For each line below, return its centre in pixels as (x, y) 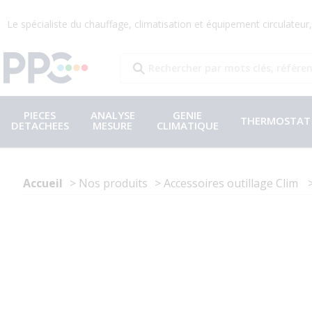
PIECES (40, 115)
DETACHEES (40, 126)
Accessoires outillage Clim (232, 183)
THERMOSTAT (275, 120)
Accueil (43, 183)
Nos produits (113, 183)
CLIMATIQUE (187, 126)
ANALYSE (112, 115)
